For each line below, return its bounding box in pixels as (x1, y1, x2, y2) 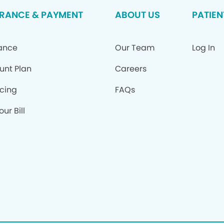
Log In (191, 42, 215, 53)
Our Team (114, 42, 154, 53)
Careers (114, 63, 146, 74)
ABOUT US (114, 8, 160, 21)
